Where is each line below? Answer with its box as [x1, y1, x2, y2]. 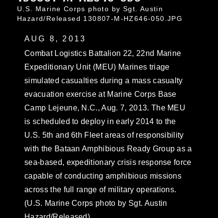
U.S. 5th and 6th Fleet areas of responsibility [24, 130, 184, 139]
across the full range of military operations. [24, 185, 177, 194]
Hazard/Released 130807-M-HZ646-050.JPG [17, 14, 183, 22]
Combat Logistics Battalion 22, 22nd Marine [24, 49, 182, 57]
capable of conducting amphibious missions [24, 171, 182, 180]
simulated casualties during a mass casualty [24, 76, 183, 85]
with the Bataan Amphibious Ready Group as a [24, 144, 192, 153]
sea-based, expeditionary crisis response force [24, 158, 192, 166]
